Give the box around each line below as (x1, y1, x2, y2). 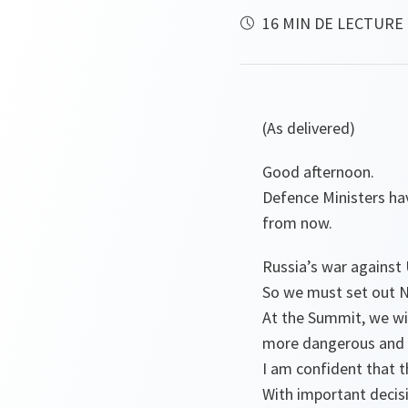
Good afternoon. (262, 161, 374, 182)
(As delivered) (262, 117, 355, 138)
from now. (262, 212, 332, 233)
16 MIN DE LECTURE (259, 13, 403, 34)
